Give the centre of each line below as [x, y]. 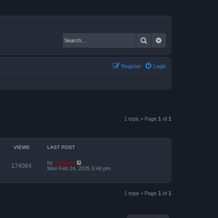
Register [131, 66]
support [65, 162]
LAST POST [61, 147]
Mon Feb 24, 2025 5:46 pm [79, 168]
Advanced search [188, 40]
